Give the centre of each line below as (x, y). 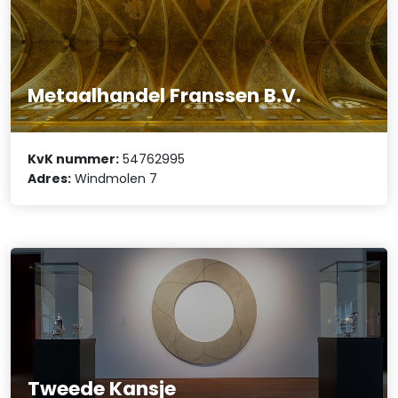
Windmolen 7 (115, 179)
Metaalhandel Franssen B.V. (165, 95)
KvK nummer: (74, 159)
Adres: (50, 179)
